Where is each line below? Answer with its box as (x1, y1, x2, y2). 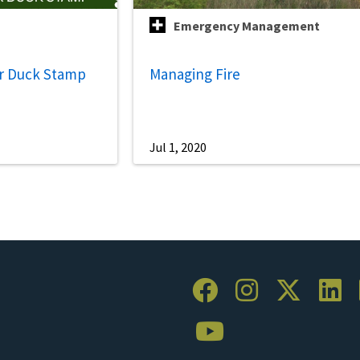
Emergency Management (174, 18, 321, 35)
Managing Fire (149, 64, 241, 84)
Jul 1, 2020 (149, 139, 207, 156)
